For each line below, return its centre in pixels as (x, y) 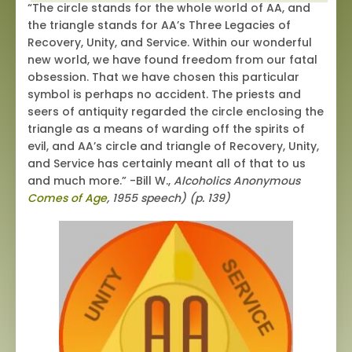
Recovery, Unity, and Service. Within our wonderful (170, 43)
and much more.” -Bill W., (99, 181)
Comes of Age (67, 198)
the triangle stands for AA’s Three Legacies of (159, 26)
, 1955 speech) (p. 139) (169, 198)
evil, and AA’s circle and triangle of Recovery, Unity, (173, 147)
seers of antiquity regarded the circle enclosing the (176, 112)
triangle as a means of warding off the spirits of (166, 129)
